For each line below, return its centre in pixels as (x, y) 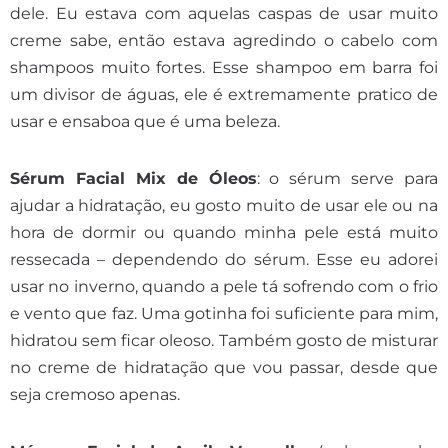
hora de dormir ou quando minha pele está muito (224, 232)
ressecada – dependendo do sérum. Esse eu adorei (224, 259)
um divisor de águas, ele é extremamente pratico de (224, 94)
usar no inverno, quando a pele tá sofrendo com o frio (224, 286)
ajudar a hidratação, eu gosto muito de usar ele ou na (224, 205)
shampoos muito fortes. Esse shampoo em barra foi (224, 67)
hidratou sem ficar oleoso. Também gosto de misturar (224, 340)
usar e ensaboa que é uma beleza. (145, 121)
